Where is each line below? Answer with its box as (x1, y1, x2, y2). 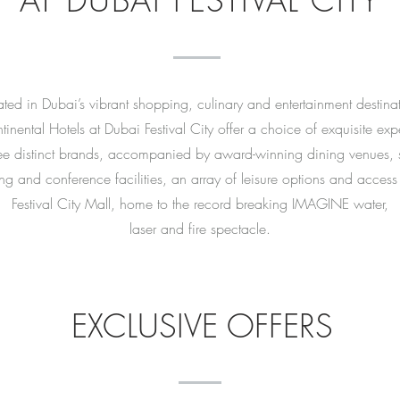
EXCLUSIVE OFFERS (71, 304, 333, 347)
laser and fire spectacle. (129, 219, 271, 238)
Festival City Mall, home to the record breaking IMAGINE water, (12, 194, 388, 213)
